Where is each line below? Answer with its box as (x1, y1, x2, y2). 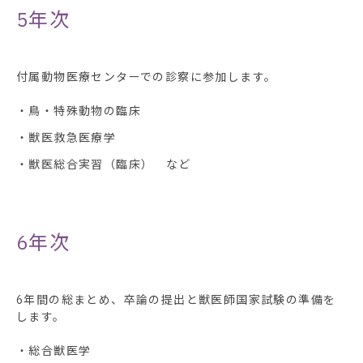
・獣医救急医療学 (16, 130, 117, 145)
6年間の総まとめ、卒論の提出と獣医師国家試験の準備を (16, 292, 336, 307)
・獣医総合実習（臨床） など (16, 156, 191, 172)
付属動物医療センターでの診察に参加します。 (16, 69, 277, 84)
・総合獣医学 (16, 343, 92, 358)
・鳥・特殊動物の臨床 (16, 103, 141, 118)
